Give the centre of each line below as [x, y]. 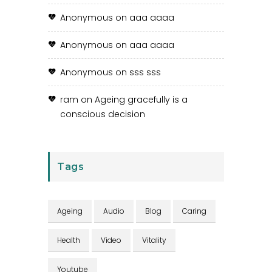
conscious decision [103, 114]
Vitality [154, 240]
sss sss [145, 72]
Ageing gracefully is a [141, 99]
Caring [194, 211]
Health [69, 240]
